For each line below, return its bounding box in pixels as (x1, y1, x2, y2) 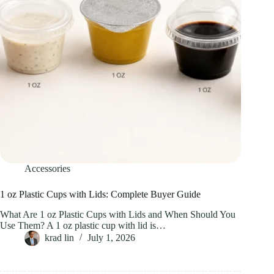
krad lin (45, 232, 74, 243)
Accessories (24, 163, 70, 174)
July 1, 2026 (87, 232, 135, 243)
